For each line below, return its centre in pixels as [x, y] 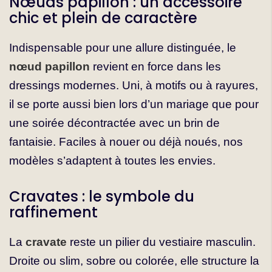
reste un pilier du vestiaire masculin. [161, 242]
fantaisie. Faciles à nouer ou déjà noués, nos [126, 142]
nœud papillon [49, 67]
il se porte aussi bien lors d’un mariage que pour [134, 104]
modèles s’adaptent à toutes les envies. [112, 161]
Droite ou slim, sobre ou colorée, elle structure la [134, 261]
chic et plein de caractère [103, 18]
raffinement [53, 212]
